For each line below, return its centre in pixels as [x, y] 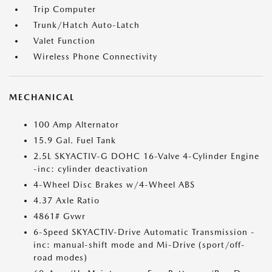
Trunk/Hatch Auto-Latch [87, 25]
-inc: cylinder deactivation [91, 169]
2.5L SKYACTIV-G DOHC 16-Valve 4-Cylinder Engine [146, 156]
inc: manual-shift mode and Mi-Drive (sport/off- [139, 245]
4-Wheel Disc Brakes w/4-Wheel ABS [114, 185]
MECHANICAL [42, 97]
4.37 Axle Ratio [66, 200]
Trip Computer [65, 9]
